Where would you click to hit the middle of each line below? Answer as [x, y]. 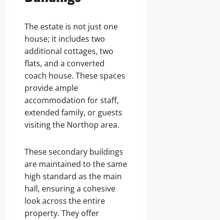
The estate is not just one [71, 27]
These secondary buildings [74, 152]
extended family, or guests [73, 112]
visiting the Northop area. [72, 125]
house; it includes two [65, 39]
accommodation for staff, [72, 100]
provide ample [51, 88]
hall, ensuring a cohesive [70, 189]
